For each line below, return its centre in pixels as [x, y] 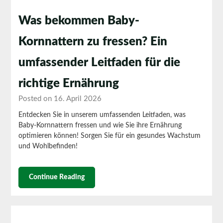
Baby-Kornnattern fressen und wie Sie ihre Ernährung [100, 125]
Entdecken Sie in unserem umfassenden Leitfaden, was [102, 115]
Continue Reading [57, 177]
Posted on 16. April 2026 [60, 99]
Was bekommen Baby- [79, 21]
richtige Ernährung [69, 83]
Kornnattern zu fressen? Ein [93, 42]
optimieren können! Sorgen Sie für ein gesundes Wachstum [110, 136]
